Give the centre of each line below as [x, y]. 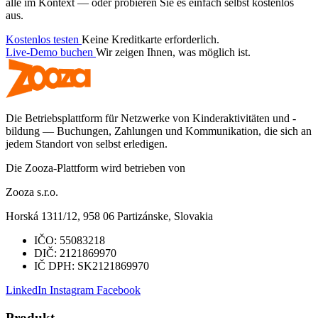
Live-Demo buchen [51, 53]
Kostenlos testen [44, 40]
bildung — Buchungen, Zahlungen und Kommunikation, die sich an [159, 131]
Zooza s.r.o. [32, 192]
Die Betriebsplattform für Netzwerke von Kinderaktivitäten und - [151, 119]
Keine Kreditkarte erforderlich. [150, 40]
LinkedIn [28, 290]
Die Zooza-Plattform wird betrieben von [95, 168]
